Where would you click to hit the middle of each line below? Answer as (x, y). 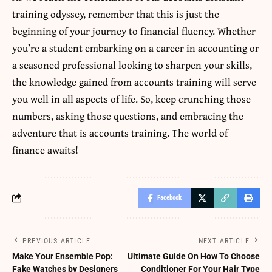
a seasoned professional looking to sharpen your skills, (132, 64)
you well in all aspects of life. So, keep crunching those (131, 98)
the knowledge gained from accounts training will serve (134, 81)
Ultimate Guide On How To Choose (194, 256)
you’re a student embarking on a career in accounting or (136, 47)
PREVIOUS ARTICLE (57, 241)
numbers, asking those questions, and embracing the (128, 115)
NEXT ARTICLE (224, 241)
